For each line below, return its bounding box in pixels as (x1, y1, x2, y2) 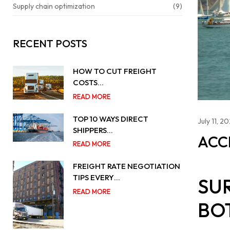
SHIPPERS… (72, 125, 113, 135)
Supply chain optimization (13, 2, 95, 11)
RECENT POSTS (13, 37, 87, 50)
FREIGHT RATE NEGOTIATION (72, 161, 180, 171)
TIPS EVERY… (72, 172, 120, 183)
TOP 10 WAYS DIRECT (72, 113, 148, 124)
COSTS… (72, 78, 104, 87)
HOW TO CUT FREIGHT (72, 66, 157, 76)
